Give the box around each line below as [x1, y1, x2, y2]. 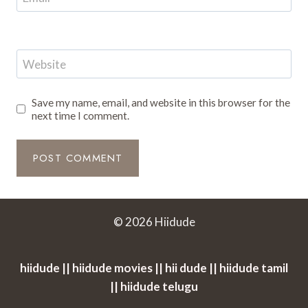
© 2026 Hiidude [113, 214, 195, 230]
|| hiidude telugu [110, 279, 198, 294]
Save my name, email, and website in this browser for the [32, 96, 291, 109]
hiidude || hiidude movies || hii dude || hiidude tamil [20, 261, 288, 276]
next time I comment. [32, 109, 130, 122]
